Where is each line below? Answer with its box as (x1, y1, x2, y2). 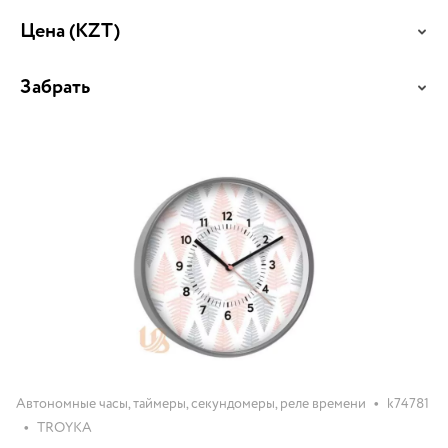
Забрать (20, 73, 90, 102)
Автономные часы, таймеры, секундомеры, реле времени (16, 394, 366, 414)
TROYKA (37, 418, 92, 438)
